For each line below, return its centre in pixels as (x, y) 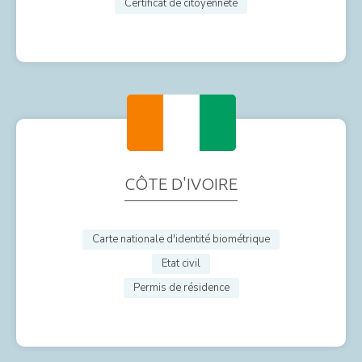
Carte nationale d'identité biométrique (181, 239)
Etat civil (181, 263)
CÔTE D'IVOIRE (181, 183)
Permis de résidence (181, 287)
